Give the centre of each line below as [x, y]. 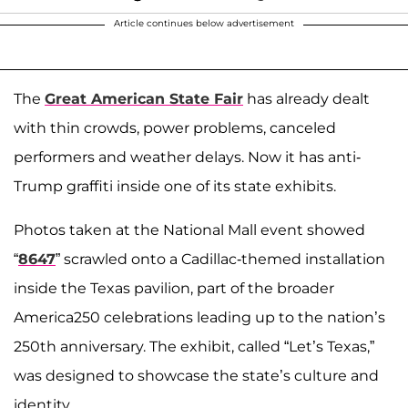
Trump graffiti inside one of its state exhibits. [175, 186]
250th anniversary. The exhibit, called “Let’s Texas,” [194, 346]
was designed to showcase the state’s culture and [196, 375]
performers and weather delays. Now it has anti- [187, 157]
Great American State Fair [144, 98]
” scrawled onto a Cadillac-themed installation [220, 259]
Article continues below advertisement [204, 23]
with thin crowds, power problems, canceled [175, 127]
